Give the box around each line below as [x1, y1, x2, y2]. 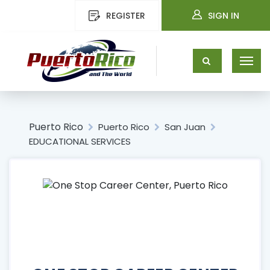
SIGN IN [208, 10, 239, 22]
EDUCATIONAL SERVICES [29, 135, 131, 148]
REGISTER [106, 10, 145, 22]
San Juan [165, 121, 206, 133]
